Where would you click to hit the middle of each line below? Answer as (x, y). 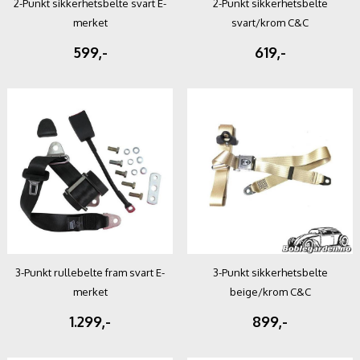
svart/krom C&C (270, 22)
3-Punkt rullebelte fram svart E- (90, 272)
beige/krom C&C (270, 291)
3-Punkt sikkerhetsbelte (270, 272)
